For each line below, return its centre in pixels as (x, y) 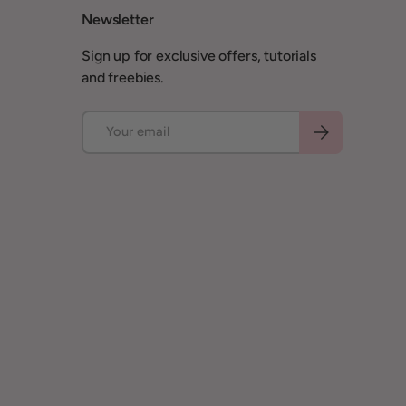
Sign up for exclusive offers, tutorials (199, 55)
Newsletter (118, 19)
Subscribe (339, 127)
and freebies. (123, 77)
